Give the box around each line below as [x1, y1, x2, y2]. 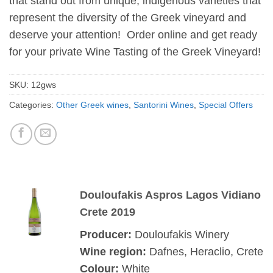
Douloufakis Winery [134, 228, 232, 241]
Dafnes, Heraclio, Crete [149, 245, 263, 258]
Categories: [9, 100, 56, 110]
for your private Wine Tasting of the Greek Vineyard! [9, 46, 261, 58]
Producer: [79, 228, 135, 241]
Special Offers [199, 100, 253, 110]
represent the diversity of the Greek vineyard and [9, 12, 246, 24]
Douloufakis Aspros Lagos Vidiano [79, 188, 261, 201]
